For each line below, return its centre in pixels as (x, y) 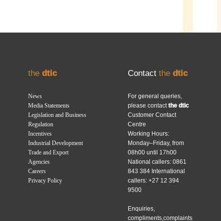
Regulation (41, 124)
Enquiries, (141, 208)
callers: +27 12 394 (153, 180)
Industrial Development (56, 143)
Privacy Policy (45, 180)
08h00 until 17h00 (152, 152)
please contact (148, 105)
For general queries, (155, 96)
